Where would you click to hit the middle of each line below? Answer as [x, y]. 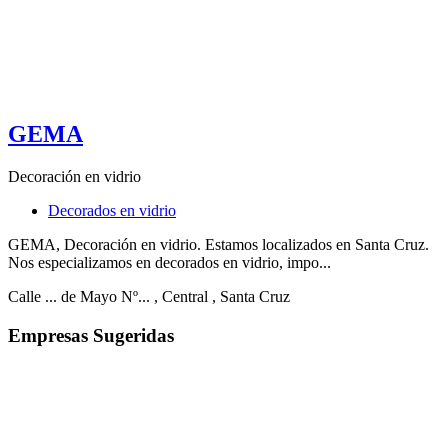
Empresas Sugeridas [91, 335]
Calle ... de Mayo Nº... [79, 297]
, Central [181, 297]
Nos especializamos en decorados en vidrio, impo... [169, 263]
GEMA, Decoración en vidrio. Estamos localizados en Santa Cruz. [218, 245]
